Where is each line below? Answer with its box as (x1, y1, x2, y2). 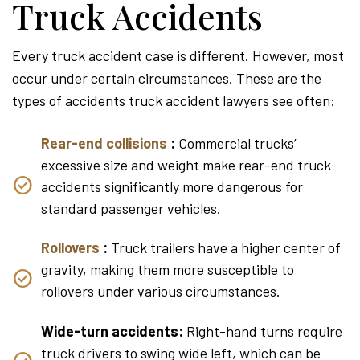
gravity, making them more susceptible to (41, 260, 294, 279)
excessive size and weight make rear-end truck (41, 155, 331, 174)
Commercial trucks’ (175, 133, 297, 152)
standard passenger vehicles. (41, 198, 221, 217)
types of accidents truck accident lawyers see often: (12, 91, 335, 109)
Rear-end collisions (41, 133, 170, 152)
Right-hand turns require (183, 321, 342, 340)
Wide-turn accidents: (41, 321, 183, 340)
